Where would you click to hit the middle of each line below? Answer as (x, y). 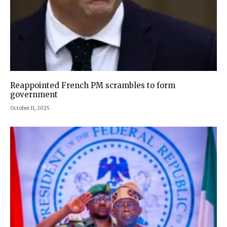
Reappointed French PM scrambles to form (93, 85)
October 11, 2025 (30, 108)
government (34, 94)
